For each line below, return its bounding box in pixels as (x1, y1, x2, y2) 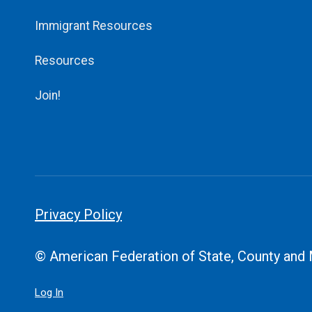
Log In (35, 286, 63, 299)
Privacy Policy (35, 206, 122, 224)
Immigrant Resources (35, 19, 153, 33)
